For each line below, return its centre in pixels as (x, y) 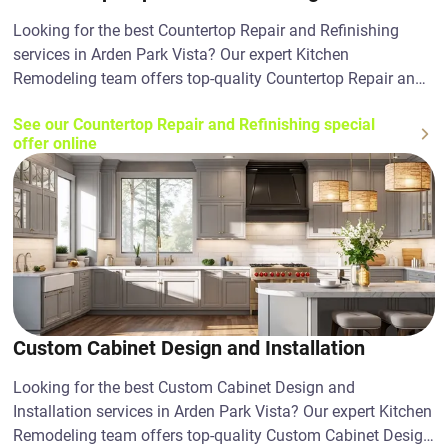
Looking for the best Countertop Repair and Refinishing (206, 30)
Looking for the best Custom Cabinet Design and (184, 387)
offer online (55, 143)
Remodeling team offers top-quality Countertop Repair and (219, 78)
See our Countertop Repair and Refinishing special (194, 124)
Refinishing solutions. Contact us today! (153, 102)
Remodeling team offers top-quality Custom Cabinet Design (223, 435)
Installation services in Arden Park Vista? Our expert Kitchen (223, 411)
